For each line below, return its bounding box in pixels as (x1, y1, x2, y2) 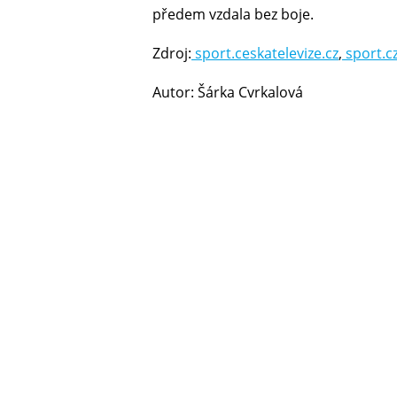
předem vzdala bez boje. (152, 4, 314, 24)
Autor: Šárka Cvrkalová (152, 82, 303, 102)
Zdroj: (152, 43, 191, 63)
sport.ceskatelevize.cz (191, 43, 339, 63)
